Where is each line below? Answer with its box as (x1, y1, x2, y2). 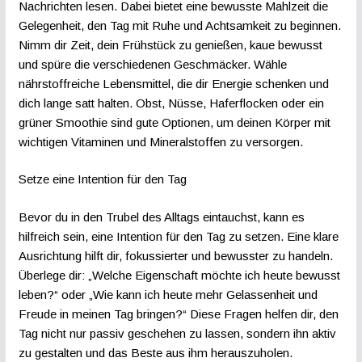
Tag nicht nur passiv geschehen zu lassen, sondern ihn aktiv (18, 326, 336, 340)
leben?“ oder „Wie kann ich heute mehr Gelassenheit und (18, 287, 318, 301)
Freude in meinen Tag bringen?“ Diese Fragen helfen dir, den (18, 306, 339, 321)
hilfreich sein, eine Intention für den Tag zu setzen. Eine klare (18, 229, 339, 243)
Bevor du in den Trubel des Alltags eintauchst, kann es (18, 209, 305, 224)
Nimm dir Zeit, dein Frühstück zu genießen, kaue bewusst (18, 37, 322, 52)
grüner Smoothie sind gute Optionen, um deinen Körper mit (18, 115, 330, 129)
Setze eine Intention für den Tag (18, 172, 187, 187)
